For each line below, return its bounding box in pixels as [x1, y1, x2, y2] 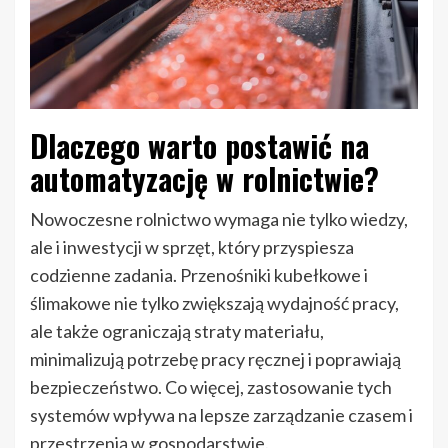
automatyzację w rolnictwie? [30, 156, 379, 202]
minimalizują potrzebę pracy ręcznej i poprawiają [30, 348, 401, 371]
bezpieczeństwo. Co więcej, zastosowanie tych [30, 376, 392, 399]
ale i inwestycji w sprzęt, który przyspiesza [30, 236, 354, 259]
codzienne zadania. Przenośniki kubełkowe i [30, 264, 368, 287]
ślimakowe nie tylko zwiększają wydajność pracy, [30, 292, 399, 315]
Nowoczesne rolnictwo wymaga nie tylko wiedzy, [30, 208, 408, 231]
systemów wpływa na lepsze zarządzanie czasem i [30, 404, 413, 427]
